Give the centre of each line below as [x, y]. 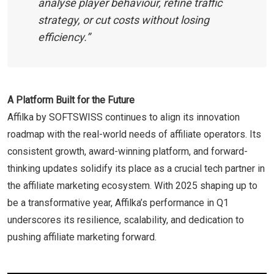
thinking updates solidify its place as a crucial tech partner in [136, 168]
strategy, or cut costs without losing [124, 20]
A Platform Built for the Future [71, 100]
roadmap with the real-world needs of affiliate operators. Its [134, 134]
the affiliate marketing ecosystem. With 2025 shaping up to [132, 185]
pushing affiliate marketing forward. [82, 237]
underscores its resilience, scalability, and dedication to [126, 220]
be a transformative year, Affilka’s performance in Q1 [118, 202]
